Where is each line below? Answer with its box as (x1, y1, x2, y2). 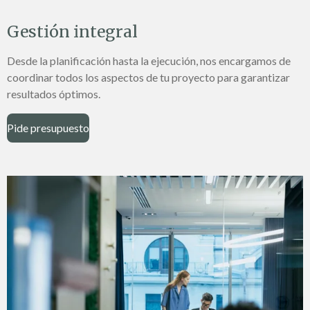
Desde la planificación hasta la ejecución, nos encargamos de (7, 53, 291, 67)
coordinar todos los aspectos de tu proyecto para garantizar (7, 70, 290, 84)
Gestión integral (7, 21, 138, 42)
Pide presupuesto (7, 121, 89, 135)
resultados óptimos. (7, 86, 100, 100)
